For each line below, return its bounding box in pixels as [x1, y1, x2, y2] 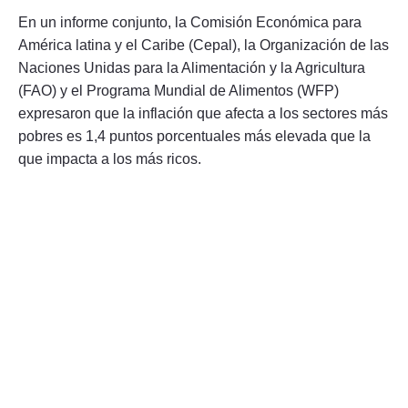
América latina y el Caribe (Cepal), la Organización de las [18, 36, 389, 53]
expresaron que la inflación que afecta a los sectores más [18, 105, 388, 121]
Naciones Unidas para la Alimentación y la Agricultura [18, 59, 365, 76]
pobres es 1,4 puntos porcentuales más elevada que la [18, 127, 371, 144]
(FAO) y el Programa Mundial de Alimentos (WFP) [18, 82, 339, 98]
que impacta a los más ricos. [18, 150, 201, 167]
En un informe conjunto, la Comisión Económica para [18, 14, 362, 30]
